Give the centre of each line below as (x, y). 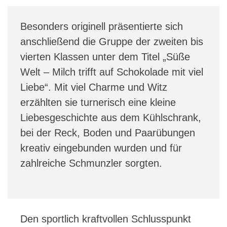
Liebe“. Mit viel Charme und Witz (94, 87)
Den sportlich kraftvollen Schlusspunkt (106, 219)
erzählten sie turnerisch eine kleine (98, 102)
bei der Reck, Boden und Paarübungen (108, 133)
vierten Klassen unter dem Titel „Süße (105, 56)
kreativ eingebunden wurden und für (101, 148)
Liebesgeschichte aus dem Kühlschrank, (111, 117)
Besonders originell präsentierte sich (102, 26)
